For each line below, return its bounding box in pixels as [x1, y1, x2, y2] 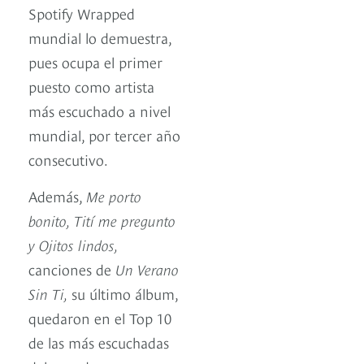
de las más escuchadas [28, 331, 169, 352]
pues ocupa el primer [28, 50, 162, 71]
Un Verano [111, 258, 179, 279]
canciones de [28, 258, 111, 279]
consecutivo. [28, 148, 111, 169]
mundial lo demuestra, [28, 26, 171, 47]
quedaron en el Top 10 [28, 306, 171, 327]
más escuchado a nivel [28, 99, 171, 120]
